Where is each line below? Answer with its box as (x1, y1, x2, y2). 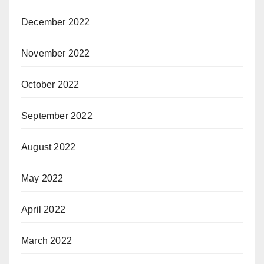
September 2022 (21, 111, 93, 121)
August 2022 (21, 142, 76, 152)
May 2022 (21, 173, 64, 183)
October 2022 (21, 80, 80, 90)
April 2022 (21, 204, 65, 214)
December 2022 (21, 17, 90, 27)
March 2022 (21, 236, 72, 246)
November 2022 (21, 48, 90, 58)
